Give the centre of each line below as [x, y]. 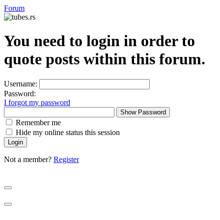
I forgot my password [37, 102]
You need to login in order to [99, 41]
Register [66, 159]
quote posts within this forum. [105, 59]
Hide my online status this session [68, 132]
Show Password [143, 112]
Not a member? [29, 159]
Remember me [38, 122]
